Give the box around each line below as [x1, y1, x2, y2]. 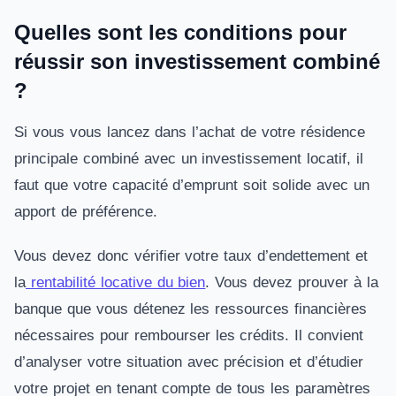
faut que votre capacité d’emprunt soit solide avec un [14, 177, 369, 194]
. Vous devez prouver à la [205, 274, 378, 291]
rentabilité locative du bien [26, 274, 206, 291]
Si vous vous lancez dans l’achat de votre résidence [14, 124, 365, 141]
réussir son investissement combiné [14, 49, 380, 73]
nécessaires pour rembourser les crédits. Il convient [14, 327, 364, 344]
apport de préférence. [14, 203, 157, 220]
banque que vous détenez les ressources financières [14, 301, 368, 317]
